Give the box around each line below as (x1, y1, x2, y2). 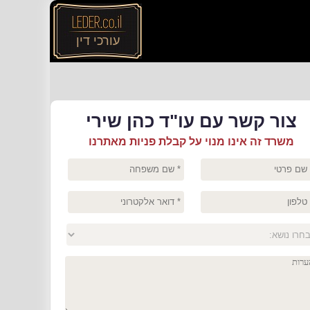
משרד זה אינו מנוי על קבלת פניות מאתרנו (89, 136, 295, 147)
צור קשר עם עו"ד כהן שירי (86, 111, 298, 131)
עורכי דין (75, 34, 120, 48)
